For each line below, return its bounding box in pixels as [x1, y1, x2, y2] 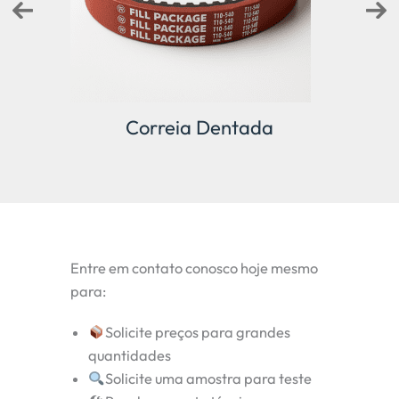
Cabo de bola [141, 115, 258, 141]
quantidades [88, 346, 171, 365]
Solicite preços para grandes [104, 323, 290, 342]
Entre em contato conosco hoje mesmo [70, 259, 318, 278]
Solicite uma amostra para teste [104, 370, 312, 388]
